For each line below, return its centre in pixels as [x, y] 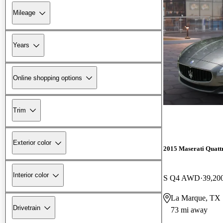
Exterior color [32, 143]
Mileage [24, 13]
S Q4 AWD [182, 178]
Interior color [31, 175]
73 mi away [189, 210]
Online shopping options [48, 78]
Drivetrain [27, 208]
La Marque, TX [196, 198]
